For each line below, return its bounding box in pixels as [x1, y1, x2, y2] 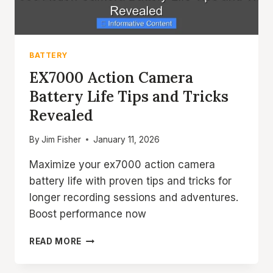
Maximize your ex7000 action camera [29, 158, 215, 171]
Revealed [29, 106, 93, 126]
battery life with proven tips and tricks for [29, 174, 232, 187]
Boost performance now [29, 207, 146, 220]
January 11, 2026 [93, 134, 160, 144]
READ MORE [29, 236, 82, 246]
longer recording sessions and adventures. [29, 191, 238, 204]
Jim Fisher [41, 134, 82, 144]
